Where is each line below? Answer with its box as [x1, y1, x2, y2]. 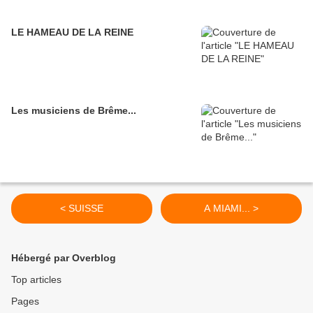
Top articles [11, 274, 61, 286]
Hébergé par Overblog [11, 252, 116, 264]
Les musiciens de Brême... [11, 105, 136, 117]
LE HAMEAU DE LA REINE [11, 27, 133, 38]
